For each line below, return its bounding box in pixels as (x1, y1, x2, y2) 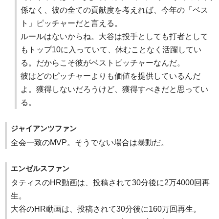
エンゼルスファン (11, 164, 69, 173)
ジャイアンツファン (11, 124, 77, 133)
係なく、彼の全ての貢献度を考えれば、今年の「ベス (21, 6, 208, 15)
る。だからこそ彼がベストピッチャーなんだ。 (21, 59, 185, 67)
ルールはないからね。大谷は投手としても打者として (21, 32, 208, 41)
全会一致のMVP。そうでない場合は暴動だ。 (11, 138, 169, 147)
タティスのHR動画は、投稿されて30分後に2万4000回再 (11, 178, 210, 187)
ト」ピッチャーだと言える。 (21, 19, 122, 28)
